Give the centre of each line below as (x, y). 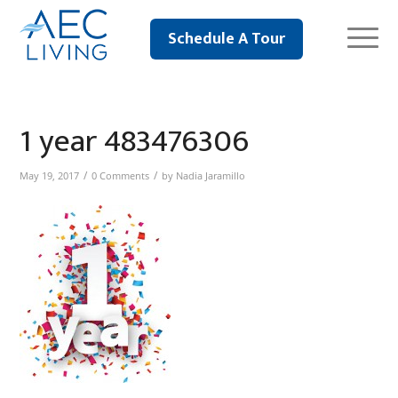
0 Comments (121, 176)
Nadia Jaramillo (211, 176)
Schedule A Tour (226, 39)
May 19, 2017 (50, 176)
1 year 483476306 (135, 141)
